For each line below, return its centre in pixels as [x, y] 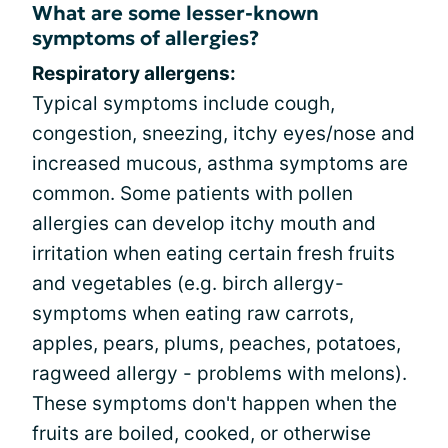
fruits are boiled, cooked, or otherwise [201, 433]
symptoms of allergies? [145, 37]
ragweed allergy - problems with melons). [219, 373]
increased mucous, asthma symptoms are [220, 163]
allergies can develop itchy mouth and [204, 223]
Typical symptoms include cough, [183, 103]
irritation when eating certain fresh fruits [213, 253]
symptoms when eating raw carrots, [193, 313]
